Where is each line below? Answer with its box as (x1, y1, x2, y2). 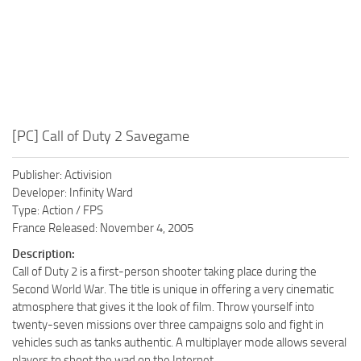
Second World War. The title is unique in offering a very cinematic (12, 281, 334, 297)
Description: (12, 246, 75, 261)
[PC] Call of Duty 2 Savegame (12, 127, 189, 145)
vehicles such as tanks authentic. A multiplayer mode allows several (12, 334, 346, 350)
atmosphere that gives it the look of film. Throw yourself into (12, 299, 314, 314)
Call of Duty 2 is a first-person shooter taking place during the (12, 263, 317, 279)
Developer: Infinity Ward (12, 185, 133, 200)
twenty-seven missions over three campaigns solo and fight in (12, 317, 324, 332)
